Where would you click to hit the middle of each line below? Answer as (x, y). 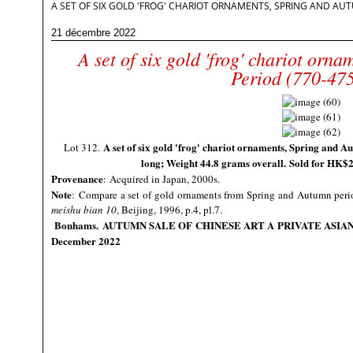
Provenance (77, 178)
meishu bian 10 (84, 210)
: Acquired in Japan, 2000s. (162, 179)
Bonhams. (78, 225)
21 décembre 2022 (93, 33)
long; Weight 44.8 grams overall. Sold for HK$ (244, 163)
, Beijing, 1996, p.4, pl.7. (169, 210)
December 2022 (86, 241)
